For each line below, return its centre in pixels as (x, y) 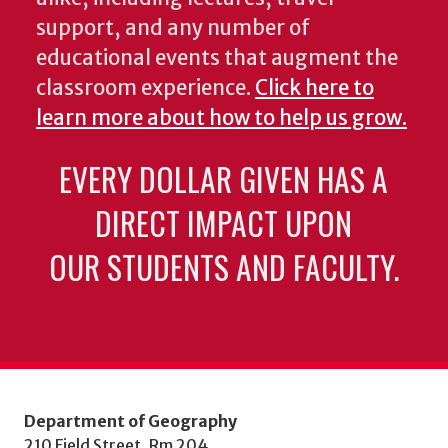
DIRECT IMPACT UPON (224, 223)
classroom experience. (145, 88)
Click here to (314, 88)
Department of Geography (130, 420)
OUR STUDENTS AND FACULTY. (223, 267)
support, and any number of (173, 28)
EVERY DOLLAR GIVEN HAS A (224, 179)
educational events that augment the (217, 58)
